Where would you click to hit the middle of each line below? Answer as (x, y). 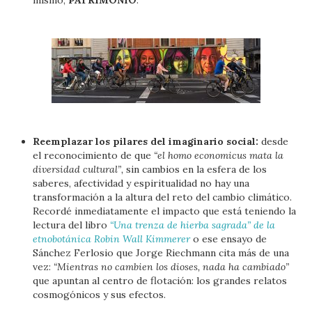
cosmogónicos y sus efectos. (100, 295)
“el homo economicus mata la (219, 155)
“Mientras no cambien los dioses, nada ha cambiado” (172, 267)
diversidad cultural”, (80, 169)
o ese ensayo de (229, 239)
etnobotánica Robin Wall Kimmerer (112, 239)
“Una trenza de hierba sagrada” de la (193, 225)
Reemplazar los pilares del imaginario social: (146, 141)
